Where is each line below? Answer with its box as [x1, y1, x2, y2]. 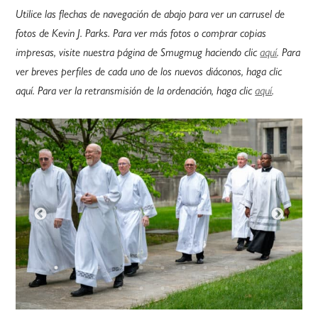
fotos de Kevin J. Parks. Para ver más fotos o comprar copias [16, 26, 267, 40]
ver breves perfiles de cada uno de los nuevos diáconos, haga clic [16, 64, 283, 78]
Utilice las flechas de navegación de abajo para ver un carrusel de [16, 6, 285, 21]
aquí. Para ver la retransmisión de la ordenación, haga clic [16, 83, 256, 97]
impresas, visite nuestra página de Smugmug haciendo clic [16, 45, 261, 59]
